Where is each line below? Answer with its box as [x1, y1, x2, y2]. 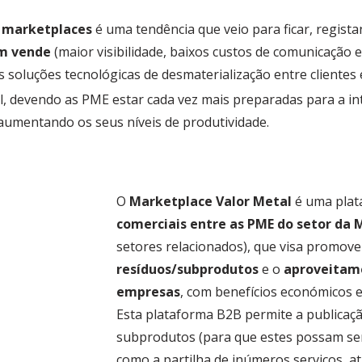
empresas [116, 282, 180, 301]
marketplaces [2, 19, 92, 38]
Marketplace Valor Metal [129, 192, 292, 210]
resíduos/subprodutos [116, 259, 259, 278]
